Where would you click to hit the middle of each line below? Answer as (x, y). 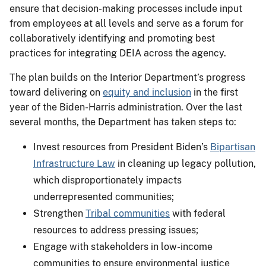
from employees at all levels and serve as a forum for (126, 23)
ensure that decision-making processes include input (126, 8)
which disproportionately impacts (107, 180)
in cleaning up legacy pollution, (186, 163)
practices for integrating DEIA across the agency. (118, 53)
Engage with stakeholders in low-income (123, 246)
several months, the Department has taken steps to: (123, 122)
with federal (198, 213)
